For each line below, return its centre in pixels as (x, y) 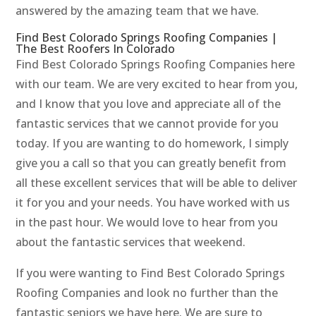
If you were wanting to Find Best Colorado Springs (151, 273)
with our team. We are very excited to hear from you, (157, 84)
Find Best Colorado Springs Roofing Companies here (156, 65)
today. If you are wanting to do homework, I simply (152, 144)
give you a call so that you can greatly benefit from (151, 163)
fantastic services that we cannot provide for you (147, 124)
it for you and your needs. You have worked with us (153, 203)
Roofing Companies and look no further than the (147, 293)
